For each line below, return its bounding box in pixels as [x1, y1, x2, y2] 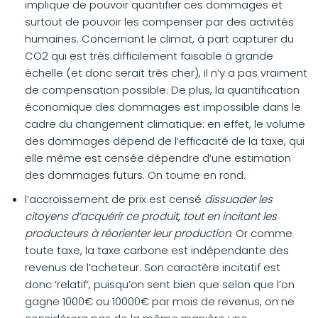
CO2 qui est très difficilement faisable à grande [25, 48, 273, 63]
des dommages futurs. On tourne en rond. [25, 168, 246, 182]
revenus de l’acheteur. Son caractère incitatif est [25, 260, 280, 275]
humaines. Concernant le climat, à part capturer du [25, 31, 294, 46]
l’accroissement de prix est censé [25, 192, 204, 207]
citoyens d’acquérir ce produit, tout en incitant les [25, 209, 277, 224]
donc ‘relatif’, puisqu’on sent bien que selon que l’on [25, 277, 295, 292]
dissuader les [204, 192, 273, 207]
